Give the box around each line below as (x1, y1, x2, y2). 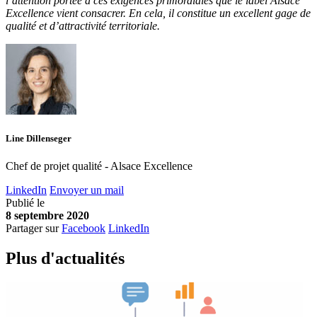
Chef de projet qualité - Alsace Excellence (6, 160, 192, 173)
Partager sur (6, 222, 59, 235)
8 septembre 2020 (6, 209, 89, 222)
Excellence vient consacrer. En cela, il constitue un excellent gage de (6, 6, 311, 19)
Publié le (6, 197, 45, 209)
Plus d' (6, 249, 55, 268)
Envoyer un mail (50, 184, 124, 197)
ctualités (64, 249, 125, 268)
